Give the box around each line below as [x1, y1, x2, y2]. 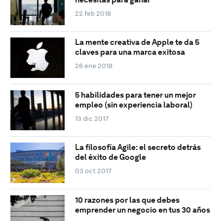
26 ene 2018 [74, 62, 112, 70]
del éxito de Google [74, 152, 146, 162]
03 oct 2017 [74, 167, 111, 175]
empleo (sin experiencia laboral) [74, 100, 192, 110]
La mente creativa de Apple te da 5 [74, 37, 199, 47]
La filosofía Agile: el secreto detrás [74, 143, 201, 152]
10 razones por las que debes [74, 195, 180, 205]
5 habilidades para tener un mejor [74, 90, 196, 100]
